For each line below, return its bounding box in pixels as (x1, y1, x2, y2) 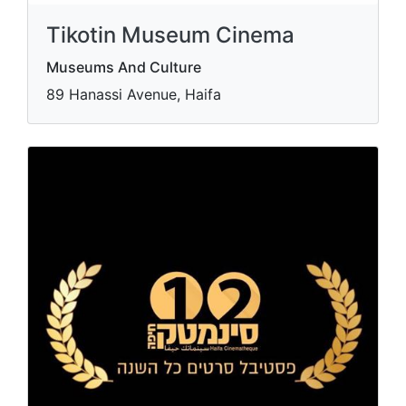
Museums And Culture (46, 58, 201, 76)
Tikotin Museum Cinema (46, 22, 295, 48)
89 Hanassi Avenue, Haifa (46, 85, 221, 103)
